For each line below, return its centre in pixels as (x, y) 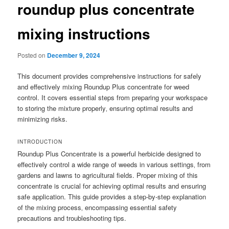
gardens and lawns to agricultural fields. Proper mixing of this (108, 175)
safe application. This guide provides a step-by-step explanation (112, 196)
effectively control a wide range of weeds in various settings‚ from (114, 164)
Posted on (32, 55)
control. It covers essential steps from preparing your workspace (113, 97)
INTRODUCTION (40, 141)
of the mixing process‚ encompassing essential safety (97, 207)
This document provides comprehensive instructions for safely (110, 76)
